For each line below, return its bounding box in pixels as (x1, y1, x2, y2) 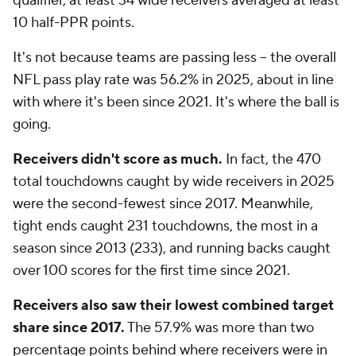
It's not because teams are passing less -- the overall (13, 48, 336, 67)
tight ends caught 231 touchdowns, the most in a (13, 217, 318, 235)
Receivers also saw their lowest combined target (13, 296, 334, 315)
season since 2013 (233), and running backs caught (13, 239, 331, 257)
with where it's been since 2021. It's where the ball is (13, 93, 339, 111)
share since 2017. (13, 319, 125, 337)
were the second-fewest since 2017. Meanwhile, (13, 195, 313, 213)
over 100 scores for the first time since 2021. (13, 261, 290, 280)
